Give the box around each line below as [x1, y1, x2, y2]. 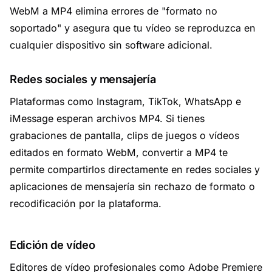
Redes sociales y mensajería [10, 72, 156, 86]
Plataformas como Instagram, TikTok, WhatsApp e [10, 95, 241, 107]
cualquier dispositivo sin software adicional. [10, 39, 212, 51]
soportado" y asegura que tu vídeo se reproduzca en [10, 22, 256, 34]
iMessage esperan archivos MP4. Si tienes [10, 112, 205, 124]
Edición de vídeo [10, 238, 95, 251]
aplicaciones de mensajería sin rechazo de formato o [10, 180, 255, 192]
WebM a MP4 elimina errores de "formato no [10, 5, 217, 17]
